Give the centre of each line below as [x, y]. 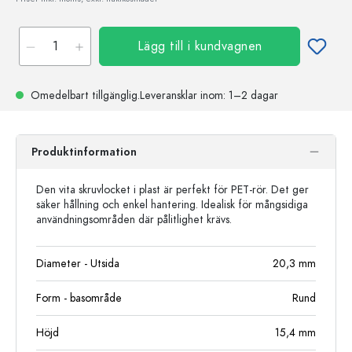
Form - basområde [79, 298]
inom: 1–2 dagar [238, 95]
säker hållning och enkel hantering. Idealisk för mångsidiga [172, 205]
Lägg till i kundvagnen [200, 46]
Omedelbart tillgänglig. [84, 95]
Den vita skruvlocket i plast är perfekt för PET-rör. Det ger [172, 190]
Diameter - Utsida [78, 264]
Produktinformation [84, 152]
